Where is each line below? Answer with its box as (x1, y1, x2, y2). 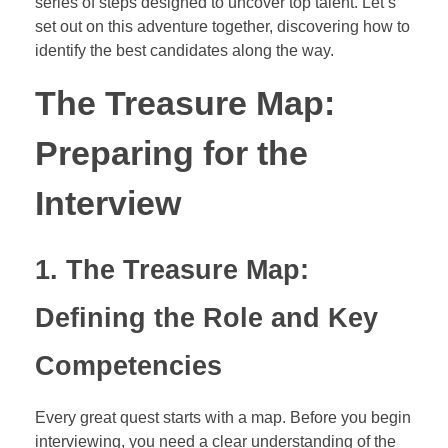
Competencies (35, 351, 222, 382)
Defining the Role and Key (35, 303, 378, 334)
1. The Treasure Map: (35, 255, 309, 286)
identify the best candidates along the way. (35, 42, 334, 60)
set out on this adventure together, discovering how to (35, 18, 410, 36)
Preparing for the (35, 135, 308, 173)
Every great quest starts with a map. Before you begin (35, 409, 411, 427)
